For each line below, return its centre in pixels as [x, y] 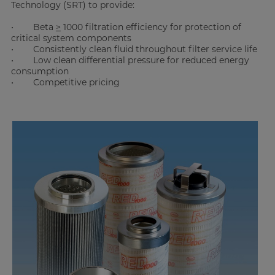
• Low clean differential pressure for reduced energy [130, 60]
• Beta [33, 27]
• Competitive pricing [65, 82]
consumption [40, 71]
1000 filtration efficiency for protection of [151, 27]
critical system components [71, 38]
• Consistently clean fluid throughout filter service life [134, 49]
